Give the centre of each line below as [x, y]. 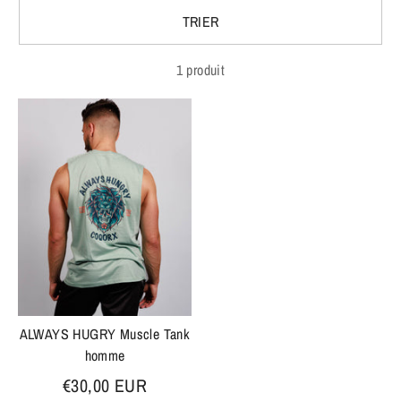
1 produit [200, 70]
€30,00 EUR [105, 385]
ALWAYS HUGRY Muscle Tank [105, 333]
